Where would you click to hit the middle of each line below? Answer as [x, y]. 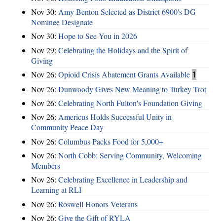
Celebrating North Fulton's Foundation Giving [130, 103]
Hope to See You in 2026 [98, 36]
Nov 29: [45, 50]
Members [46, 166]
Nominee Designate [62, 22]
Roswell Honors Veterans [98, 204]
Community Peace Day [67, 127]
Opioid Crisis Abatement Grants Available [124, 74]
